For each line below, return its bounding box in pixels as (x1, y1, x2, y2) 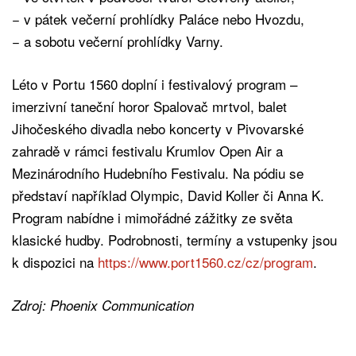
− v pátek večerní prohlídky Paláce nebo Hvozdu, (12, 8, 304, 29)
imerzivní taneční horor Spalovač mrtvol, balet (12, 95, 287, 116)
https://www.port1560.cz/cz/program (98, 251, 313, 272)
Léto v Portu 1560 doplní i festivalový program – (12, 73, 297, 94)
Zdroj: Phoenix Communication (12, 295, 194, 315)
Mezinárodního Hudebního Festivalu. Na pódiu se (12, 162, 304, 183)
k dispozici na (12, 251, 98, 272)
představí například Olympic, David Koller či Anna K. (12, 184, 324, 205)
